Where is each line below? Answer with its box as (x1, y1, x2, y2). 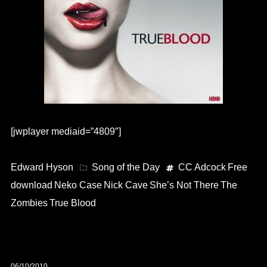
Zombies (10, 198, 48, 209)
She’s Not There (149, 180, 219, 191)
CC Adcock (178, 162, 226, 173)
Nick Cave (103, 180, 148, 191)
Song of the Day (91, 162, 160, 173)
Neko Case (54, 180, 102, 191)
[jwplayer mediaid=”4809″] (10, 126, 121, 137)
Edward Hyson (10, 162, 73, 173)
